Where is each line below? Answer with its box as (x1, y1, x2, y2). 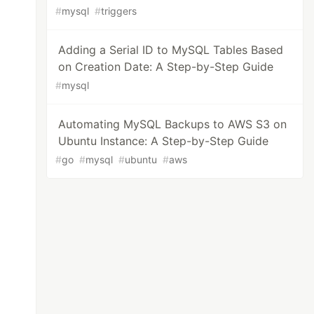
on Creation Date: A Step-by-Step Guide (58, 60, 274, 74)
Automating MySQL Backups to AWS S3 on (58, 117, 287, 131)
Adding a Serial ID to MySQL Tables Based (58, 43, 284, 57)
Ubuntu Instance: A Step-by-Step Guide (58, 134, 269, 148)
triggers (101, 5, 137, 17)
